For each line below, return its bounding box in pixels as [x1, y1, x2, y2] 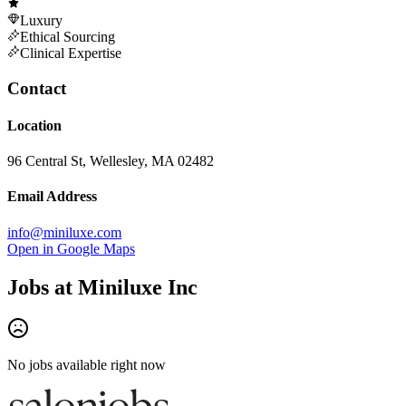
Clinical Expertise [20, 44, 121, 61]
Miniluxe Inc [78, 275, 198, 299]
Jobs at [7, 275, 78, 299]
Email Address [7, 188, 97, 205]
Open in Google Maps [7, 240, 135, 256]
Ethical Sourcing [20, 28, 115, 44]
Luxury [20, 12, 63, 28]
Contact [7, 78, 66, 98]
